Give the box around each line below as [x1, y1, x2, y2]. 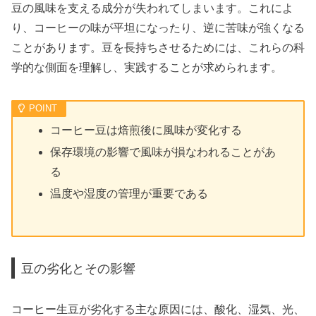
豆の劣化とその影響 [21, 260, 136, 276]
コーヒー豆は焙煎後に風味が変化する [50, 123, 243, 136]
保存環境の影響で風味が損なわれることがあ [50, 146, 276, 159]
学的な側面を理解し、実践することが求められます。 [11, 61, 282, 73]
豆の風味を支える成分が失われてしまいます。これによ [11, 1, 293, 14]
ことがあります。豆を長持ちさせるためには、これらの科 [11, 41, 305, 54]
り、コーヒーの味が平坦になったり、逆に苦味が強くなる [11, 21, 305, 34]
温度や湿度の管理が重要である [50, 188, 209, 200]
